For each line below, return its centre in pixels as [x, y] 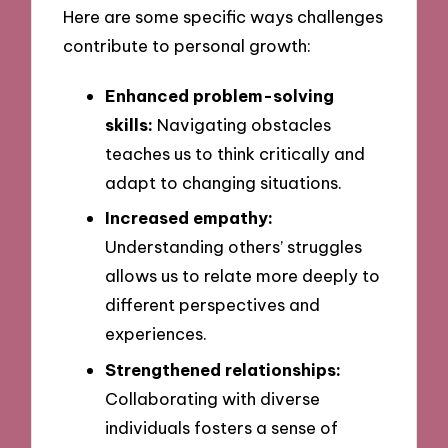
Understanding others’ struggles [233, 247]
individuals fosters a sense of [221, 427]
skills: [129, 124]
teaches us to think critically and [235, 153]
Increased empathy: [189, 218]
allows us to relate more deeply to [242, 276]
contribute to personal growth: [187, 45]
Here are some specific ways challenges [223, 16]
